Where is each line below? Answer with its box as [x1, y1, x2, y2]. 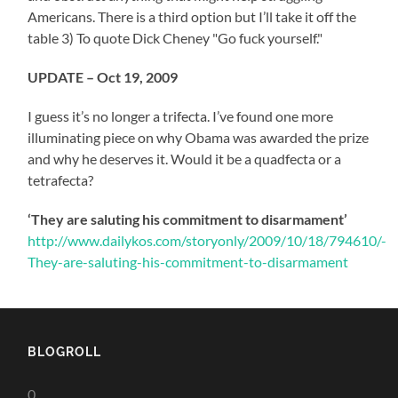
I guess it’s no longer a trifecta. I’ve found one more [28, 107, 334, 125]
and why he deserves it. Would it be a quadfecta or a [28, 150, 342, 168]
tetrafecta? [28, 171, 94, 189]
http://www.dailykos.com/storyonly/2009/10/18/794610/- [28, 232, 387, 250]
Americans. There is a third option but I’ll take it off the [28, 8, 357, 26]
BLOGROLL [28, 344, 102, 360]
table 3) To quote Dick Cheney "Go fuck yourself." [28, 29, 323, 47]
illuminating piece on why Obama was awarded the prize [28, 129, 370, 147]
